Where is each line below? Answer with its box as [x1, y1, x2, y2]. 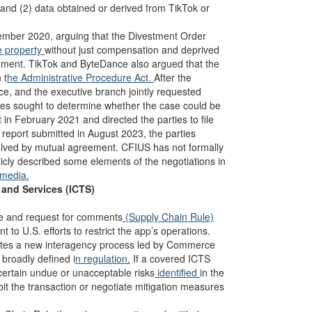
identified [155, 265, 200, 279]
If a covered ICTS [130, 251, 210, 265]
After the [154, 70, 192, 84]
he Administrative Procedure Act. [7, 70, 154, 84]
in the [200, 265, 224, 279]
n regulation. [75, 251, 130, 265]
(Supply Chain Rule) [123, 210, 214, 224]
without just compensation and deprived [45, 42, 219, 56]
